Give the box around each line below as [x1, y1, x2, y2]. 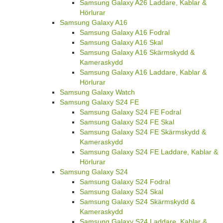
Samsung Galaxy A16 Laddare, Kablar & [80, 68, 207, 76]
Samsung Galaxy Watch [60, 88, 135, 96]
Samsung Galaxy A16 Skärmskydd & [80, 48, 195, 56]
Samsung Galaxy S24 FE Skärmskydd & [80, 127, 206, 136]
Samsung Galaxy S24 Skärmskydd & [80, 197, 195, 206]
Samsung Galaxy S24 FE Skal [80, 117, 174, 126]
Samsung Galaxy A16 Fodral [80, 28, 170, 36]
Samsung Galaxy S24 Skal [80, 187, 163, 196]
